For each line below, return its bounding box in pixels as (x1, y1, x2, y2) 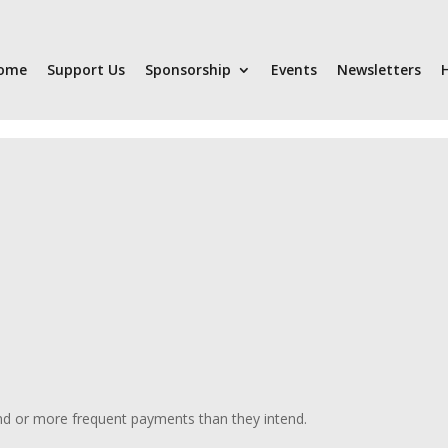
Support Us (47, 60, 125, 79)
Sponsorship (145, 60, 231, 79)
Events (271, 60, 317, 79)
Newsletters (337, 60, 421, 79)
